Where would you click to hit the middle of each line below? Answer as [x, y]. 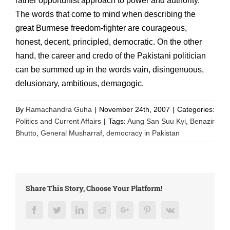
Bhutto [26, 133]
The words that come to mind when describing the [106, 14]
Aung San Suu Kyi [157, 121]
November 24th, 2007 [135, 109]
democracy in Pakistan [143, 133]
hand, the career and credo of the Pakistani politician [111, 55]
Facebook [54, 209]
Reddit [117, 209]
